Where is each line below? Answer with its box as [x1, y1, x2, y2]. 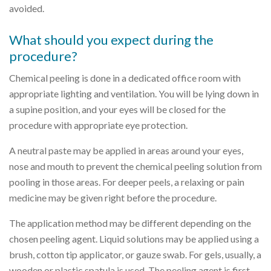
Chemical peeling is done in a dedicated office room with [9, 71, 241, 83]
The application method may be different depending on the [9, 217, 251, 229]
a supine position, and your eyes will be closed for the [9, 103, 226, 115]
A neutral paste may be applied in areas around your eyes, [9, 144, 243, 156]
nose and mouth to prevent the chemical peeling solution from [9, 160, 262, 172]
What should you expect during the [9, 31, 214, 48]
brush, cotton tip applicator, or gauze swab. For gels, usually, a [9, 248, 261, 260]
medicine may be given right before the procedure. [9, 191, 217, 203]
